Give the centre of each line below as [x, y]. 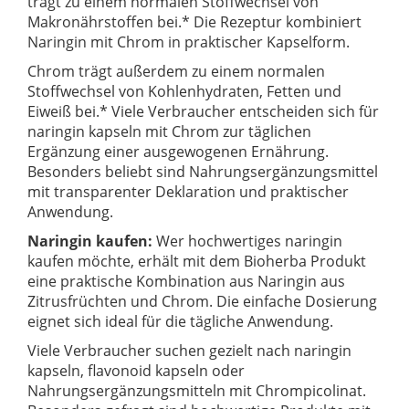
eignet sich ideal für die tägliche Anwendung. [180, 322]
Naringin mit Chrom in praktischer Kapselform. [189, 42]
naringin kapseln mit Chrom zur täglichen [169, 132]
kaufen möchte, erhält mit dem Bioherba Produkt [197, 262]
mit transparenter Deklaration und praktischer [188, 192]
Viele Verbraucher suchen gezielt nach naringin [189, 351]
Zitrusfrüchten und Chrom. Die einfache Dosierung [202, 302]
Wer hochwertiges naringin [247, 241]
